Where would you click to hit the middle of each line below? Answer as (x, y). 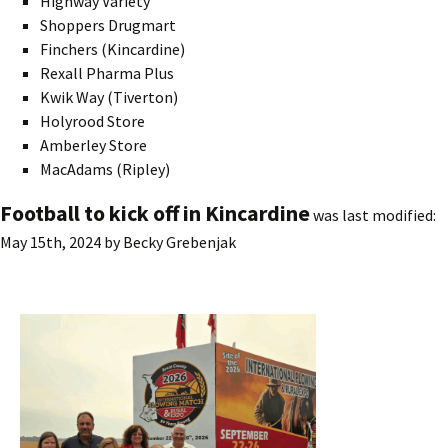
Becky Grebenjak (179, 241)
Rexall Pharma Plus (107, 72)
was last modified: (373, 214)
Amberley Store (93, 144)
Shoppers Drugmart (108, 24)
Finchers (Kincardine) (112, 48)
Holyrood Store (92, 120)
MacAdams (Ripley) (105, 168)
